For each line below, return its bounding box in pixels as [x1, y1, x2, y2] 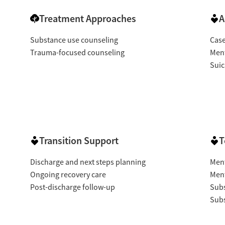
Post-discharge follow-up [30, 182, 115, 192]
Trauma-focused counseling [30, 47, 125, 58]
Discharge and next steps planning [30, 157, 146, 167]
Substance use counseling [30, 35, 118, 45]
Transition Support [39, 134, 119, 147]
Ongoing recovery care [30, 169, 106, 180]
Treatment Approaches [39, 12, 136, 25]
